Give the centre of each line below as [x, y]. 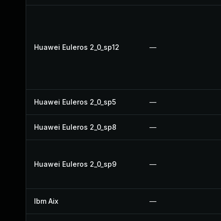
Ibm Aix [46, 201]
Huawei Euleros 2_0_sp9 [75, 164]
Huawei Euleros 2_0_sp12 [77, 47]
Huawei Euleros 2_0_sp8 [75, 127]
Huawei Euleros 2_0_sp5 [75, 102]
